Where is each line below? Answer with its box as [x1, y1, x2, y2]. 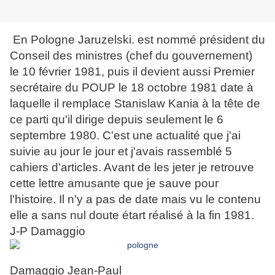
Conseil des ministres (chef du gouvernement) [10, 49, 252, 63]
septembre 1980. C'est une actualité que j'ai [10, 129, 241, 142]
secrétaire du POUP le [10, 81, 131, 95]
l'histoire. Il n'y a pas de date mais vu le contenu [10, 193, 261, 206]
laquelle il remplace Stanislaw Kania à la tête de [10, 97, 260, 110]
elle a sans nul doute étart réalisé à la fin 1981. [10, 209, 254, 222]
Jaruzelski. [78, 33, 134, 47]
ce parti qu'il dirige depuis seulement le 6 [10, 113, 223, 126]
